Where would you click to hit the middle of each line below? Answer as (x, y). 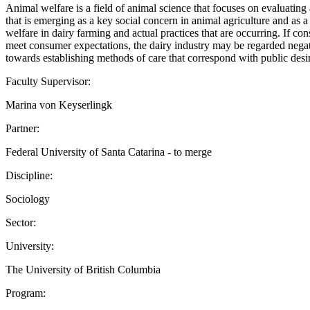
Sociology (28, 199)
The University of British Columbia (83, 269)
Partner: (22, 128)
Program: (26, 293)
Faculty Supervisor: (48, 81)
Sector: (21, 222)
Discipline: (29, 175)
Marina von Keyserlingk (59, 104)
